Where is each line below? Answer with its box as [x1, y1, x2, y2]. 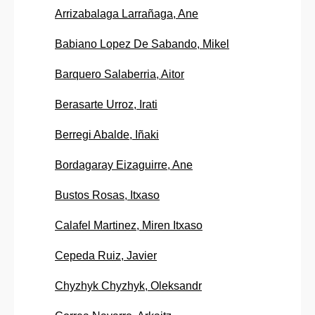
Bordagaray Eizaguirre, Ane [55, 159, 193, 172]
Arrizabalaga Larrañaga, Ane [55, 8, 198, 20]
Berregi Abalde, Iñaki [55, 129, 159, 141]
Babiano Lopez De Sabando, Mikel [55, 38, 229, 51]
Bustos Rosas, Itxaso [55, 189, 160, 202]
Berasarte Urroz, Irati [55, 98, 157, 111]
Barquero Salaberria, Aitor [55, 68, 184, 81]
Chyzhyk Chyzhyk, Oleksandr [55, 280, 202, 292]
